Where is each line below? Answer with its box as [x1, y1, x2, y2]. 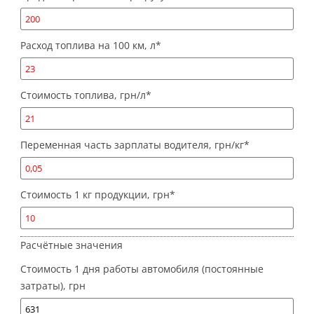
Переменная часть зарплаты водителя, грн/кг [20, 138, 244, 152]
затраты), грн [20, 279, 86, 293]
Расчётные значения [20, 238, 123, 252]
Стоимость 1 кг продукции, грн [20, 188, 170, 202]
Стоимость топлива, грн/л [20, 88, 146, 102]
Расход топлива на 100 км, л [20, 39, 156, 53]
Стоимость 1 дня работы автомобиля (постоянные [20, 262, 264, 276]
